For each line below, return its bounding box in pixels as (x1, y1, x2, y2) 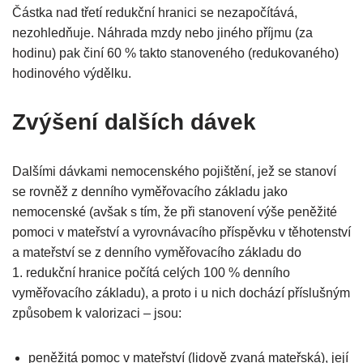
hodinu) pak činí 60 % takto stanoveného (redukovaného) (12, 46, 339, 61)
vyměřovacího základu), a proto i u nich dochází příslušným (12, 286, 350, 301)
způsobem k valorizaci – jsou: (12, 306, 181, 321)
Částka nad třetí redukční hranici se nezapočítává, (12, 6, 297, 20)
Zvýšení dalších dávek (12, 109, 256, 135)
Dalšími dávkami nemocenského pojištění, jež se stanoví (12, 164, 336, 179)
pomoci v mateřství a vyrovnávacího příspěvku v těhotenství (12, 225, 351, 240)
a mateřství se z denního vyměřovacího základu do (12, 246, 301, 260)
